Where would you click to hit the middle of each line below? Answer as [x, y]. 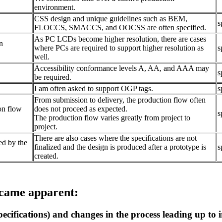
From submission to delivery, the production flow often [120, 100]
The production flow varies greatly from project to [112, 118]
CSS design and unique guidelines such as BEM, [111, 19]
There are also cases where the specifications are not [115, 138]
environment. [55, 7]
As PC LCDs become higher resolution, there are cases [120, 39]
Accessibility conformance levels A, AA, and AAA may [122, 68]
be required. [53, 77]
